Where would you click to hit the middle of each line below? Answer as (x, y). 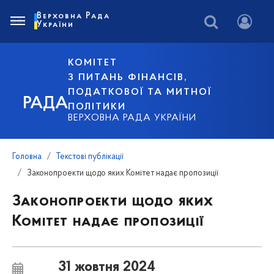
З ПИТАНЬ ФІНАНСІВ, (128, 78)
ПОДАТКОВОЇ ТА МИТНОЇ (140, 92)
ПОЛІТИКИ (97, 107)
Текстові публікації (90, 157)
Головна (27, 157)
